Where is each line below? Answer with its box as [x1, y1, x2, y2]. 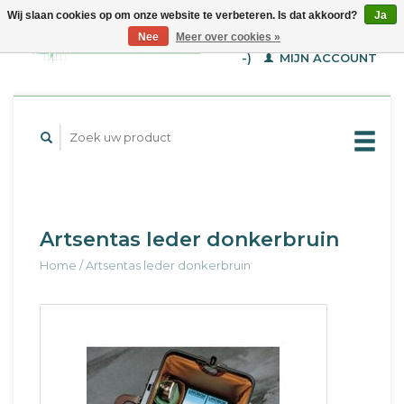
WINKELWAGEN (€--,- [241, 30, 377, 44]
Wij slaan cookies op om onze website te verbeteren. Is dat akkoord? [7, 9, 360, 22]
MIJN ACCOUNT [276, 50, 377, 65]
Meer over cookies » [176, 31, 280, 43]
